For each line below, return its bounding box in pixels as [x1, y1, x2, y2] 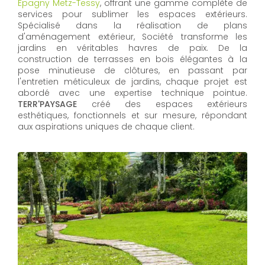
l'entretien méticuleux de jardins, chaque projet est [18, 75, 247, 88]
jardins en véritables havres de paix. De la [18, 41, 247, 54]
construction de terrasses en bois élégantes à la [18, 53, 247, 65]
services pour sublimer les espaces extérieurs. [18, 8, 247, 20]
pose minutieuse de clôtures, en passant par [18, 64, 247, 76]
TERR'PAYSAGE [18, 98, 77, 110]
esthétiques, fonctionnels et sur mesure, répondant [18, 109, 247, 121]
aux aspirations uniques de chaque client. [18, 120, 195, 132]
